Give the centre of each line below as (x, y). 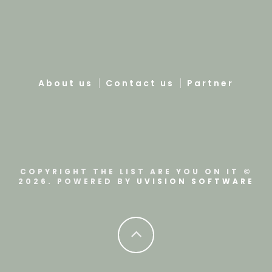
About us (66, 83)
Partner (210, 83)
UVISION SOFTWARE (195, 182)
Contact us (140, 83)
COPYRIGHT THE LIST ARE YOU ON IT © (136, 172)
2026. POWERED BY (77, 182)
